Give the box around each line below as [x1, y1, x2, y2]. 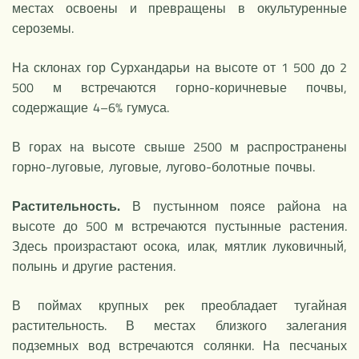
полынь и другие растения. [12, 256, 175, 276]
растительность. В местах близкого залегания [12, 315, 347, 335]
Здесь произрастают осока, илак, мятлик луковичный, [12, 236, 347, 256]
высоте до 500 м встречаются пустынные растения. [12, 216, 347, 236]
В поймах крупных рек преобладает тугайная [12, 295, 347, 315]
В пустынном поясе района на [120, 196, 347, 216]
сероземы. [12, 18, 74, 38]
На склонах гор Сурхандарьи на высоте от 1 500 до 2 [12, 57, 347, 77]
